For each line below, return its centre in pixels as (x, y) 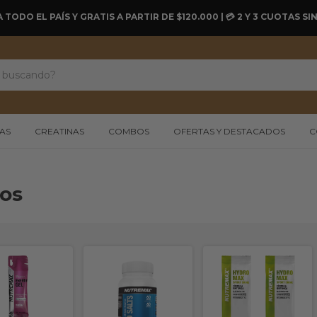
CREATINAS (59, 131)
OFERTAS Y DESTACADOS (229, 131)
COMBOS (129, 131)
